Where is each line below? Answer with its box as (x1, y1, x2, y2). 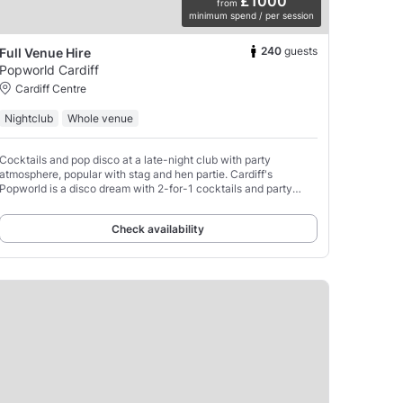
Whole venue (67, 111, 133, 125)
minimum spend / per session (189, 9, 314, 21)
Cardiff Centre (14, 81, 86, 95)
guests (284, 44, 318, 58)
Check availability (112, 221, 205, 236)
